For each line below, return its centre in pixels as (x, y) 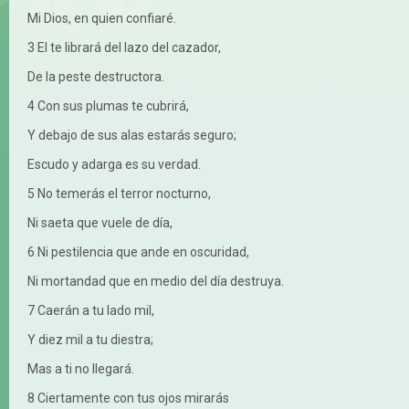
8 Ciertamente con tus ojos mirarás (128, 398)
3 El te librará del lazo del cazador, (124, 47)
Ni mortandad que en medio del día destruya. (156, 281)
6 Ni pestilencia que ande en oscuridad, (138, 252)
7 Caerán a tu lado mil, (91, 310)
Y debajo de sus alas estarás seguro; (132, 135)
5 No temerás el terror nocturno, (119, 193)
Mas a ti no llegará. (81, 368)
